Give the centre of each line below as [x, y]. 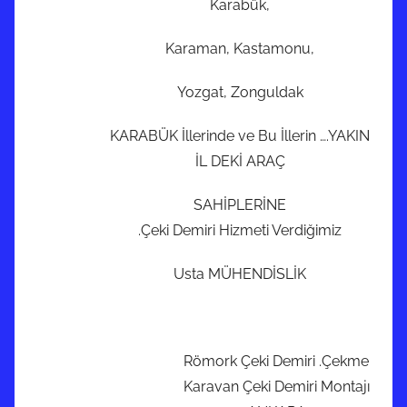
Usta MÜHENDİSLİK [240, 274]
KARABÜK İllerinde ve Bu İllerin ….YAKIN [240, 136]
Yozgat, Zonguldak [240, 93]
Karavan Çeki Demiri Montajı [276, 387]
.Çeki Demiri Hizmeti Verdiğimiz [240, 231]
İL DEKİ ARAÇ [240, 162]
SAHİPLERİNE [240, 205]
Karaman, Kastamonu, [240, 49]
